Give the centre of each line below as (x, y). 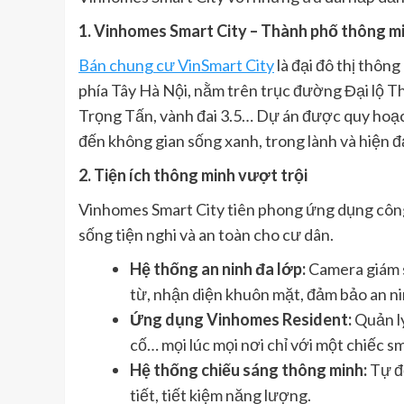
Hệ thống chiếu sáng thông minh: (248, 370)
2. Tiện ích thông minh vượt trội (193, 175)
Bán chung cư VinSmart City (176, 65)
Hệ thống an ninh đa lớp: (218, 269)
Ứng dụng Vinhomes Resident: (241, 320)
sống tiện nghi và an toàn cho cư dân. (206, 235)
